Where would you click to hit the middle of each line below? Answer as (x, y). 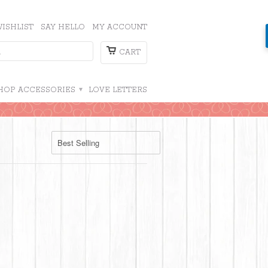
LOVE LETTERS (118, 90)
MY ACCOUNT (120, 27)
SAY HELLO (63, 27)
